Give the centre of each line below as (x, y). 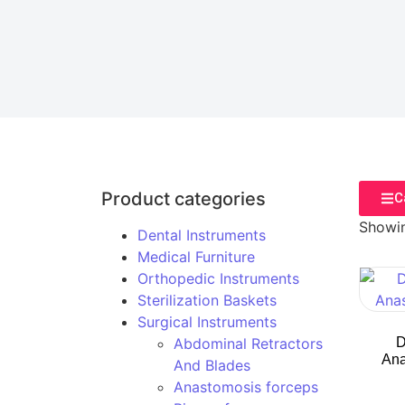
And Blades (212, 365)
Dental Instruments (202, 235)
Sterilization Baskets (207, 300)
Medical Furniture (196, 257)
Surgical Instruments (207, 322)
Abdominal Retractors (248, 344)
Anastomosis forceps (246, 387)
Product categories (184, 199)
